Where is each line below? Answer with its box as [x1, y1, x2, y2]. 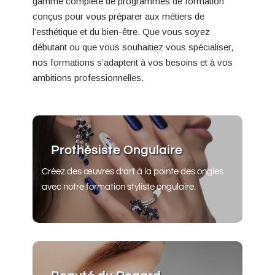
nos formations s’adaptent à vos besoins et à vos [32, 56, 233, 68]
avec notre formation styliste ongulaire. [41, 182, 196, 192]
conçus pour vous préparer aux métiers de [32, 10, 204, 21]
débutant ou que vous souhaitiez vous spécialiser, [32, 41, 233, 52]
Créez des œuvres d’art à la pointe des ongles [41, 166, 223, 176]
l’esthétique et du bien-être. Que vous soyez [32, 26, 210, 37]
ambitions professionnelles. [32, 72, 144, 83]
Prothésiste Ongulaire [50, 144, 182, 157]
